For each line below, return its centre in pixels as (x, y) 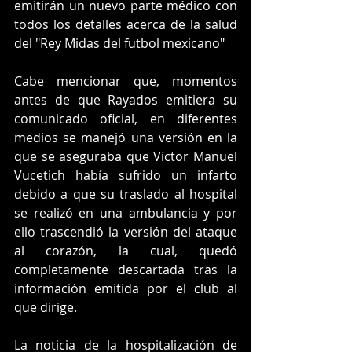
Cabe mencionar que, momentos (126, 81)
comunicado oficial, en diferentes (126, 119)
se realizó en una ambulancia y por (126, 213)
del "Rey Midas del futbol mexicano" (121, 44)
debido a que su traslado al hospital (126, 194)
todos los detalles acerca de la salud (126, 25)
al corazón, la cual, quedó (126, 251)
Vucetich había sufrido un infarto (126, 176)
